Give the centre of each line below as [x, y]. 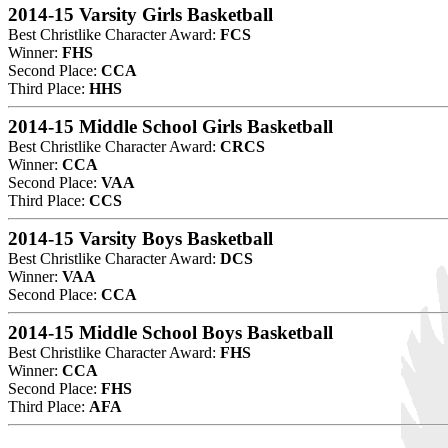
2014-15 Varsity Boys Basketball [140, 238]
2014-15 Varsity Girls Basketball [140, 14]
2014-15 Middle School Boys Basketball [170, 332]
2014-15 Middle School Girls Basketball [170, 126]
